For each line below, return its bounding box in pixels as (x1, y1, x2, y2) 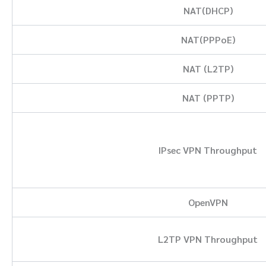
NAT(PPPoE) (180, 33, 235, 46)
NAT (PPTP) (182, 91, 234, 104)
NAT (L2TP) (182, 62, 233, 75)
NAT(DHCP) (183, 4, 233, 17)
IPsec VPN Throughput (159, 143, 257, 156)
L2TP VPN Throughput (158, 232, 258, 245)
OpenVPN (188, 195, 228, 208)
